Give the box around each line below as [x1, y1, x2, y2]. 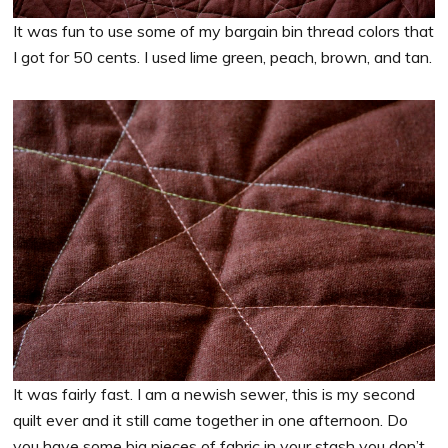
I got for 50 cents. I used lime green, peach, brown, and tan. [13, 47, 433, 68]
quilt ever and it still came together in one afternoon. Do [13, 410, 409, 431]
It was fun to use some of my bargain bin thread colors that [13, 21, 435, 42]
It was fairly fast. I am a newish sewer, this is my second [13, 384, 416, 405]
